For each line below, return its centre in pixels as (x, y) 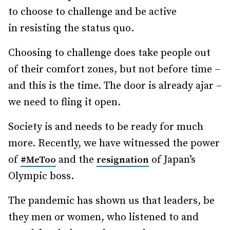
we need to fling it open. (64, 102)
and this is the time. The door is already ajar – (115, 86)
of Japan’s (172, 160)
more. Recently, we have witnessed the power (114, 143)
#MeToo (38, 160)
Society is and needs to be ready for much (106, 127)
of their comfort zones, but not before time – (114, 70)
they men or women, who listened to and (103, 217)
